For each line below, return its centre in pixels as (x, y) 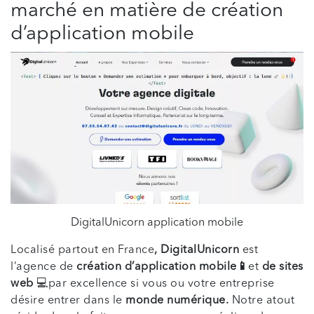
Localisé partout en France (82, 251)
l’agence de (43, 267)
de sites (282, 267)
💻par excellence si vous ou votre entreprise (154, 284)
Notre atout (261, 301)
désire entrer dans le (68, 301)
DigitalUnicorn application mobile (157, 223)
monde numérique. (177, 301)
